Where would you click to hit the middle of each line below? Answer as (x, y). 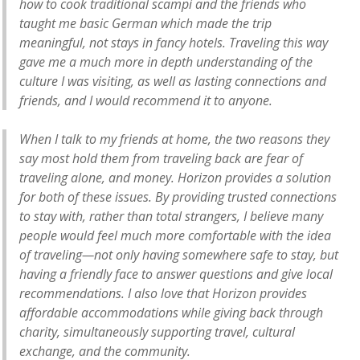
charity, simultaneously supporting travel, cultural (157, 331)
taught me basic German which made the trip (145, 23)
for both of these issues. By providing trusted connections (178, 196)
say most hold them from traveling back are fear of (161, 158)
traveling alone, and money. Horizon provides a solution (175, 177)
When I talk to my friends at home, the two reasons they (174, 139)
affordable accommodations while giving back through (171, 312)
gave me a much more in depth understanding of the (166, 61)
